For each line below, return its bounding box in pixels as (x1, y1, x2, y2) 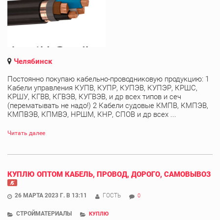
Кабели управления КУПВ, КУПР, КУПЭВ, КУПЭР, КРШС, (7, 83, 197, 92)
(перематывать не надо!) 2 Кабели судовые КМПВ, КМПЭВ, (7, 101, 208, 110)
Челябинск (14, 56, 52, 66)
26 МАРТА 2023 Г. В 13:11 (15, 192, 87, 199)
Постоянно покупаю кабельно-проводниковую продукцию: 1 (7, 74, 209, 83)
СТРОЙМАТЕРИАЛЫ (16, 210, 72, 217)
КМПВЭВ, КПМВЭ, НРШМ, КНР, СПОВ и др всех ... (7, 110, 176, 119)
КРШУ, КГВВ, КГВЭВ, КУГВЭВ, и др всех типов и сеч (7, 92, 181, 101)
